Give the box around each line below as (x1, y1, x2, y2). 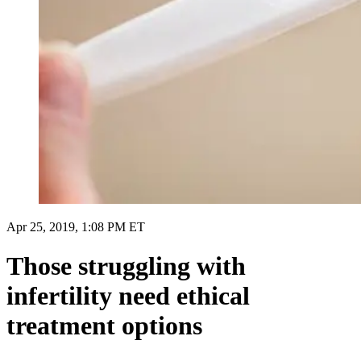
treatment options (6, 311, 202, 341)
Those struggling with (6, 251, 246, 281)
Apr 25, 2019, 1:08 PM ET (6, 219, 145, 234)
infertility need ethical (6, 281, 250, 311)
